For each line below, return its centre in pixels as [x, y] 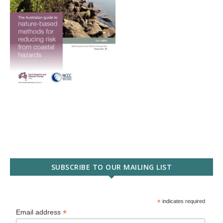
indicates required [183, 201]
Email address [40, 212]
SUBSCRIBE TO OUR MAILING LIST [111, 167]
